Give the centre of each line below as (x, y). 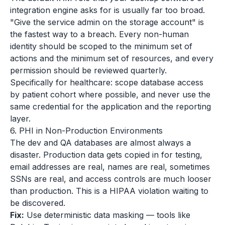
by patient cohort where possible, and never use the (110, 94)
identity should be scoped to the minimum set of (101, 46)
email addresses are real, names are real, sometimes (110, 167)
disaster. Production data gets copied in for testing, (106, 155)
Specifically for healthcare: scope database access (107, 82)
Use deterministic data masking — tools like (107, 215)
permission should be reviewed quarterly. (88, 70)
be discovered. (38, 203)
